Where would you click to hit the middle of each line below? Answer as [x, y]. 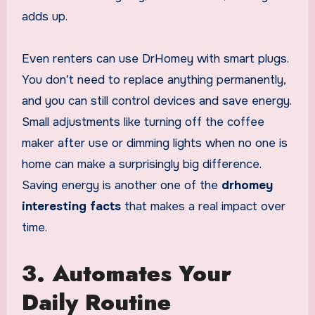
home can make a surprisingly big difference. [141, 165]
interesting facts [71, 207]
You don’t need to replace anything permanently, [153, 80]
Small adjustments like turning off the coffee [143, 122]
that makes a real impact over [203, 207]
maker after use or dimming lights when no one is [154, 143]
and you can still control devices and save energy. [156, 101]
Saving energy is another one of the [121, 186]
